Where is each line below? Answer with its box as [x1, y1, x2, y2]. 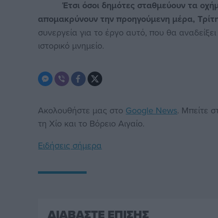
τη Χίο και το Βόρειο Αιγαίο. [38, 117, 145, 130]
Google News [126, 104, 178, 117]
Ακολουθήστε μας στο [38, 104, 126, 117]
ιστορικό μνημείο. [38, 39, 105, 52]
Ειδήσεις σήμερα [38, 139, 102, 152]
